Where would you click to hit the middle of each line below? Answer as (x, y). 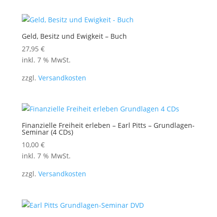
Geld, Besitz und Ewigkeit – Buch (74, 36)
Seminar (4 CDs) (47, 132)
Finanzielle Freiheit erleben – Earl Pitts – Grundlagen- (108, 125)
